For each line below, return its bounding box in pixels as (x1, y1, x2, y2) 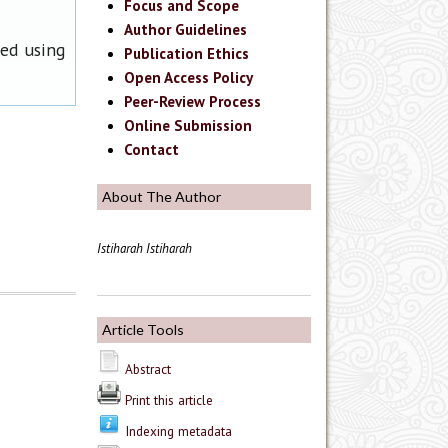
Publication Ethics (124, 44, 250, 64)
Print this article (125, 391, 213, 410)
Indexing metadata (125, 422, 232, 441)
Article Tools (102, 321, 184, 339)
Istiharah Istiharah (97, 240, 192, 258)
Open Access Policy (124, 68, 254, 88)
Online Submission (124, 116, 253, 136)
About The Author (102, 187, 221, 205)
